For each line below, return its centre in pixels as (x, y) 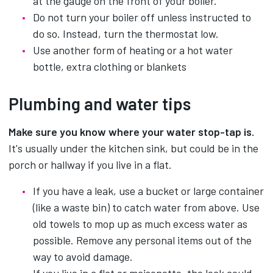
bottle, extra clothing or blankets (110, 66)
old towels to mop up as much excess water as (140, 224)
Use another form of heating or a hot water (133, 50)
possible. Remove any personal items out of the (142, 240)
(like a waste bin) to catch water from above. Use (146, 207)
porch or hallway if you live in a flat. (90, 165)
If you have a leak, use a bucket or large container (148, 191)
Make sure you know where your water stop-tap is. (131, 132)
